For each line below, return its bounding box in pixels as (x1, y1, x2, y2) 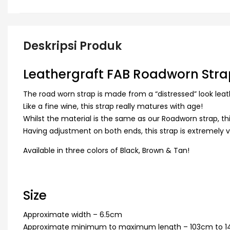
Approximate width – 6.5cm (23, 209, 122, 220)
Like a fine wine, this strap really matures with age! (23, 101, 203, 111)
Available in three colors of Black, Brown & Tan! (23, 145, 189, 156)
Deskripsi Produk (23, 38, 122, 54)
